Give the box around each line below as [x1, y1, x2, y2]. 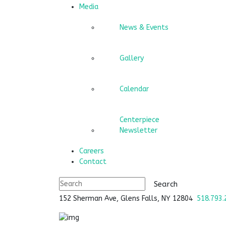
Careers [79, 147, 104, 156]
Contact [79, 157, 106, 166]
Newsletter [120, 126, 157, 135]
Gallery [120, 54, 144, 63]
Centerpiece [120, 116, 159, 125]
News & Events [120, 23, 168, 32]
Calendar [120, 85, 149, 94]
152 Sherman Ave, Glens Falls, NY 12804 [59, 194, 197, 203]
